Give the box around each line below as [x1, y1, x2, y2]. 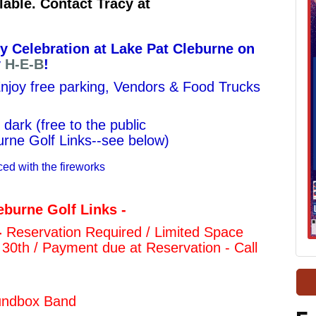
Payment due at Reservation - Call [42, 240, 257, 256]
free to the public [41, 117, 146, 133]
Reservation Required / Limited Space [6, 224, 243, 241]
